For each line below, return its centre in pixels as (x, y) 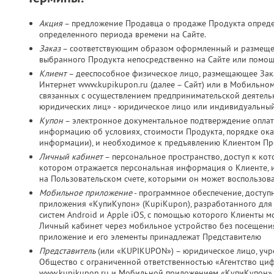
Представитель (67, 251)
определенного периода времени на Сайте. (123, 34)
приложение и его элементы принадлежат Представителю (150, 237)
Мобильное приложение (86, 193)
